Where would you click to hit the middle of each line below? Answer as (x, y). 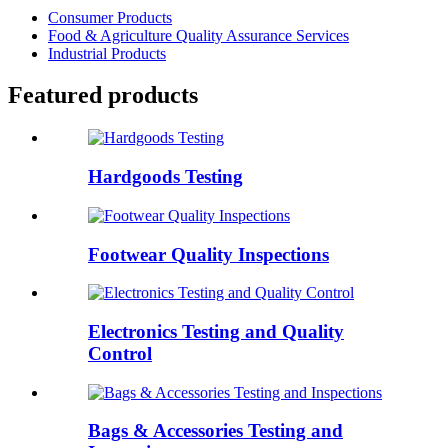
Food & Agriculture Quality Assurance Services (198, 35)
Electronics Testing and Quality (216, 331)
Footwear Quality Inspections (208, 254)
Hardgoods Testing (165, 177)
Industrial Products (107, 53)
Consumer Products (110, 17)
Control (120, 353)
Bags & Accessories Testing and (215, 431)
